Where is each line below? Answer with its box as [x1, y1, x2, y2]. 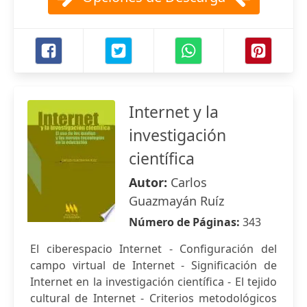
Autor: [129, 174, 171, 191]
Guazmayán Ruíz [129, 193, 224, 209]
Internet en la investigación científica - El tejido [30, 274, 277, 289]
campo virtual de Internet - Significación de [30, 258, 277, 273]
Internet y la [129, 101, 219, 123]
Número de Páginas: [129, 214, 243, 230]
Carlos [171, 174, 207, 191]
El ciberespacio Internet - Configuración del [30, 241, 277, 256]
